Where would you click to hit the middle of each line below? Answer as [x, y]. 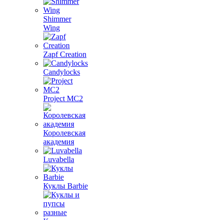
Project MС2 [63, 98]
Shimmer [57, 19]
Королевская [64, 133]
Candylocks [62, 72]
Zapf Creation [65, 54]
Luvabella [59, 159]
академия [59, 142]
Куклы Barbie [66, 186]
